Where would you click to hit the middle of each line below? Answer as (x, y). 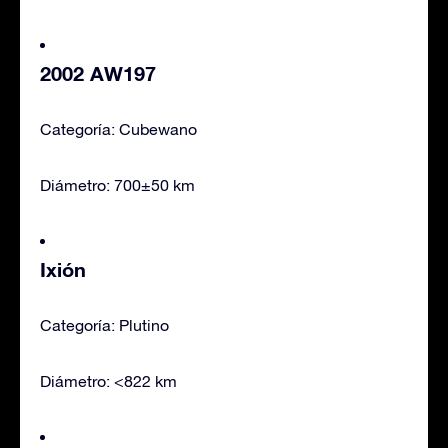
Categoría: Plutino (104, 324)
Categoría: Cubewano (118, 128)
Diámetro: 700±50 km (117, 184)
